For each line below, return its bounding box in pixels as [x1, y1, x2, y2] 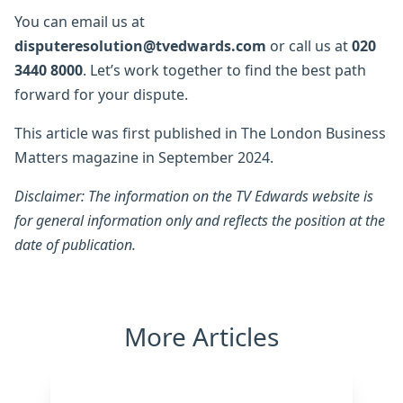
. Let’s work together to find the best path [83, 59, 366, 80]
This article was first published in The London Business [14, 122, 386, 143]
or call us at [270, 35, 352, 56]
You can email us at [14, 11, 145, 31]
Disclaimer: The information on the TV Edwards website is [14, 185, 373, 206]
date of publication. [14, 234, 136, 255]
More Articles [124, 318, 279, 354]
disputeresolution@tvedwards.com [14, 35, 270, 56]
